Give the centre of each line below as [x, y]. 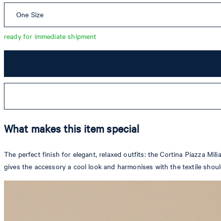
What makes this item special [72, 129]
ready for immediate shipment [50, 37]
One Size [30, 15]
